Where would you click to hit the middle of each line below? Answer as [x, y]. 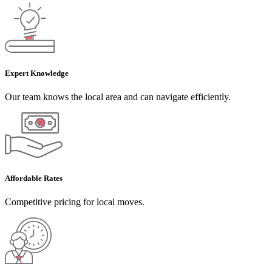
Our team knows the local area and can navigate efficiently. [118, 97]
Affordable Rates [34, 178]
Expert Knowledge [37, 73]
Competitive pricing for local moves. [75, 202]
